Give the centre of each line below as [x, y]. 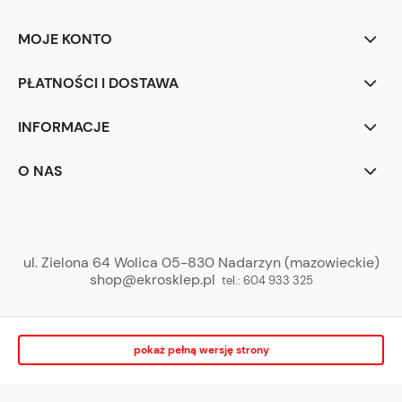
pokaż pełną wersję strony [201, 350]
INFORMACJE [64, 127]
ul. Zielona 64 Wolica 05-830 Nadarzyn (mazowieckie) [201, 263]
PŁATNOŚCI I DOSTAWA [98, 83]
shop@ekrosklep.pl [152, 280]
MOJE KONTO [65, 39]
